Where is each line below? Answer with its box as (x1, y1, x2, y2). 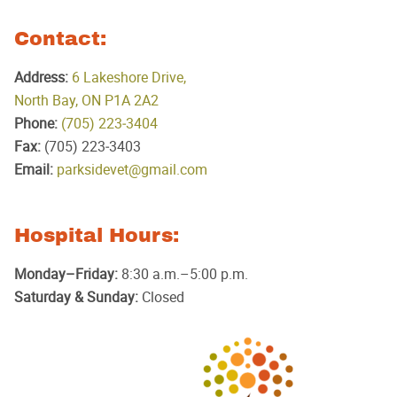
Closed (138, 287, 184, 307)
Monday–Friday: (14, 264, 118, 284)
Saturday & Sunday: (14, 287, 138, 307)
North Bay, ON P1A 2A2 (14, 90, 159, 111)
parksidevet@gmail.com (57, 160, 207, 180)
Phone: (14, 113, 58, 134)
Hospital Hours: (14, 223, 179, 248)
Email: (14, 160, 53, 180)
